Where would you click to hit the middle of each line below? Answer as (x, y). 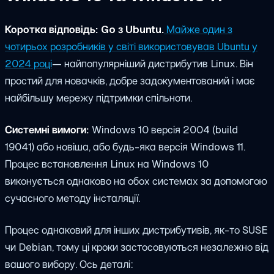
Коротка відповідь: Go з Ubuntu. (84, 30)
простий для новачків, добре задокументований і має (130, 81)
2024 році (28, 64)
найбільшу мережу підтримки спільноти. (98, 98)
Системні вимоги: (47, 130)
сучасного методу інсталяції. (72, 198)
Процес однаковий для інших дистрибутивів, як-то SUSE (136, 230)
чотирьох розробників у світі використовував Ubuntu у (131, 47)
